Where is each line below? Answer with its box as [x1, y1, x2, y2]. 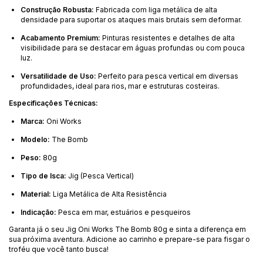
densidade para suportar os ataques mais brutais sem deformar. [21, 15, 242, 24]
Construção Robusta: [21, 5, 94, 14]
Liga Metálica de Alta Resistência [51, 189, 167, 198]
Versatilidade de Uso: [21, 71, 96, 80]
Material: [21, 189, 51, 198]
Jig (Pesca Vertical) [66, 171, 134, 180]
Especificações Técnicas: [9, 98, 98, 107]
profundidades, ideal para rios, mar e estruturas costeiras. [21, 81, 220, 90]
